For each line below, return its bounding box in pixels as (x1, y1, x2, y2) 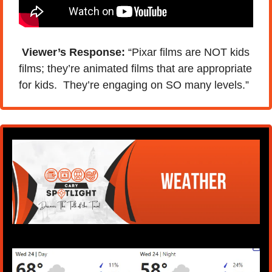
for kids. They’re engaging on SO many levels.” (19, 79, 249, 92)
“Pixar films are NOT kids (125, 46, 250, 59)
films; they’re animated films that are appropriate (19, 63, 252, 75)
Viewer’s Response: (22, 46, 125, 59)
